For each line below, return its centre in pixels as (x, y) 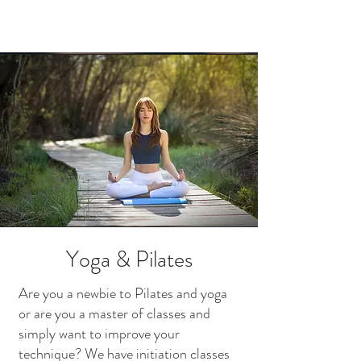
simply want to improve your (99, 334)
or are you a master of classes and (114, 313)
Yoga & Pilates (129, 259)
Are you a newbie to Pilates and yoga (123, 293)
